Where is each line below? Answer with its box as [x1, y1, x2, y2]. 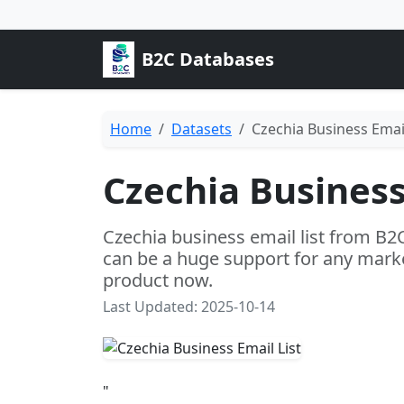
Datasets [171, 119, 232, 139]
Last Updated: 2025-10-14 [103, 297, 275, 317]
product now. [103, 268, 213, 292]
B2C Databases [141, 47, 274, 71]
